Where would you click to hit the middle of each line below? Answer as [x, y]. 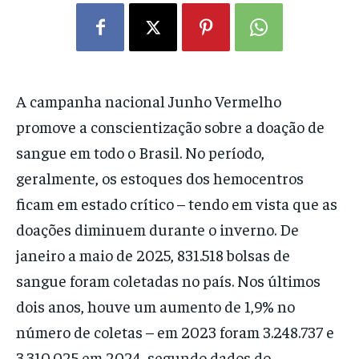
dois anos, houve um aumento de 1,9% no [155, 306]
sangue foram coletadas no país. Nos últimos [168, 280]
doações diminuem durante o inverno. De [157, 229]
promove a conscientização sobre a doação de [170, 127]
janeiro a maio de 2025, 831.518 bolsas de [153, 255]
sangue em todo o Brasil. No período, [140, 152]
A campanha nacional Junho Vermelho [149, 101]
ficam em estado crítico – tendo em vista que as [177, 204]
